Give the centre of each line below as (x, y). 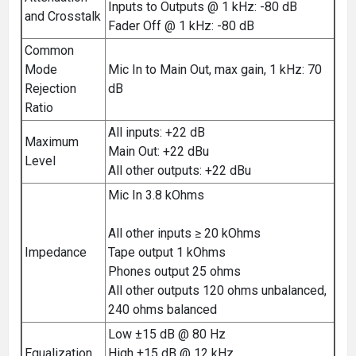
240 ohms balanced (163, 309)
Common (49, 50)
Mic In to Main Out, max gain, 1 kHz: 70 (215, 69)
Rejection (50, 88)
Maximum (52, 141)
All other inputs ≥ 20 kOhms (184, 233)
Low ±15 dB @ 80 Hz (167, 334)
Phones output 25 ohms (174, 271)
